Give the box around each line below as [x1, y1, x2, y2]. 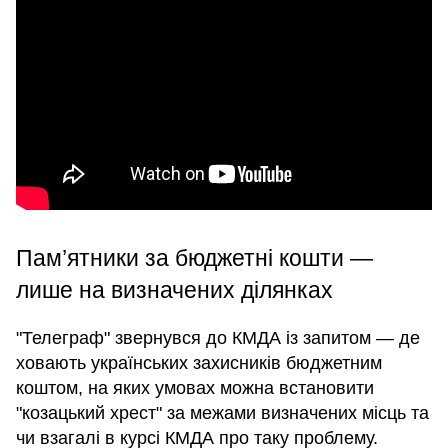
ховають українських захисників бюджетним [16, 353, 382, 374]
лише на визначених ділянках [16, 277, 333, 304]
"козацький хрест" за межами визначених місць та [16, 403, 429, 424]
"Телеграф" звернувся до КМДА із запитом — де [16, 328, 420, 349]
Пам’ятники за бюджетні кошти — [16, 245, 373, 272]
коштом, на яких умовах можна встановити [16, 378, 374, 399]
